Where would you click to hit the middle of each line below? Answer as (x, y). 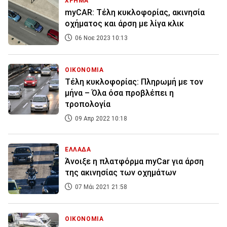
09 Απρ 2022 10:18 (100, 119)
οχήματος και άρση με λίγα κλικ (124, 24)
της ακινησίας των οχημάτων (121, 173)
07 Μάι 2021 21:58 (100, 187)
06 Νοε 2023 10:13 (101, 38)
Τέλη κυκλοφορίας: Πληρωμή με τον (134, 82)
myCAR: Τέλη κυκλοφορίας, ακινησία (135, 13)
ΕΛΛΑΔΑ (78, 150)
